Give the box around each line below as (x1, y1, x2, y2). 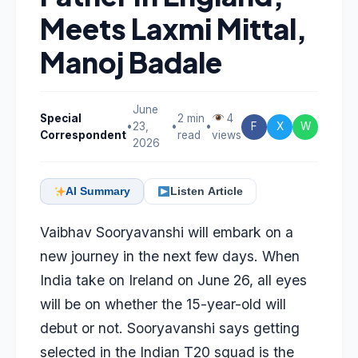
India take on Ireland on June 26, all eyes (40, 272, 307, 288)
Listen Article (169, 185, 243, 197)
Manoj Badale (40, 44, 222, 80)
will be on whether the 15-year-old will (40, 296, 286, 312)
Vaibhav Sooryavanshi (40, 224, 184, 241)
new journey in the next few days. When (40, 248, 300, 265)
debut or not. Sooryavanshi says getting (40, 320, 300, 336)
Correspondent (40, 128, 126, 141)
